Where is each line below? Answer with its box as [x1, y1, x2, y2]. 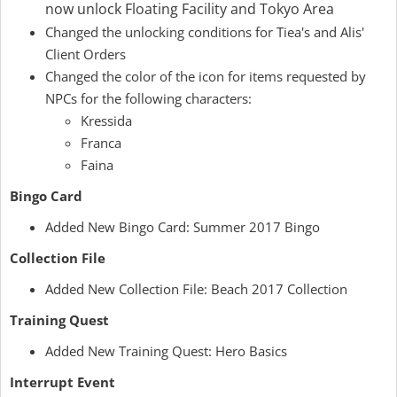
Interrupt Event [10, 373, 115, 391]
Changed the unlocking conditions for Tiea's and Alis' [45, 23, 364, 41]
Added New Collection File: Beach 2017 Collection [45, 280, 347, 298]
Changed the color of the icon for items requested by [45, 67, 366, 85]
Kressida [81, 112, 132, 129]
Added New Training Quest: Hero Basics [45, 342, 287, 360]
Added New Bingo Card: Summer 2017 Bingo [45, 218, 320, 236]
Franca [81, 134, 121, 152]
